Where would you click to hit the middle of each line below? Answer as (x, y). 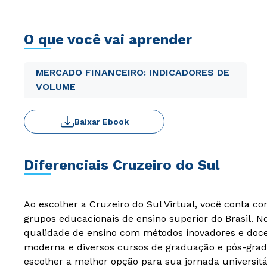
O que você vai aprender (108, 39)
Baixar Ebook (101, 122)
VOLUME (56, 87)
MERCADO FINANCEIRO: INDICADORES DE (133, 72)
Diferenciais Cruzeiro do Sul (122, 165)
